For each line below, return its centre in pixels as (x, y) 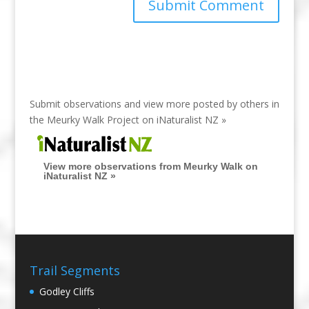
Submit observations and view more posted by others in (154, 103)
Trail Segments (74, 271)
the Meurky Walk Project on (93, 119)
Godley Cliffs (67, 292)
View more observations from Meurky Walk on (150, 166)
